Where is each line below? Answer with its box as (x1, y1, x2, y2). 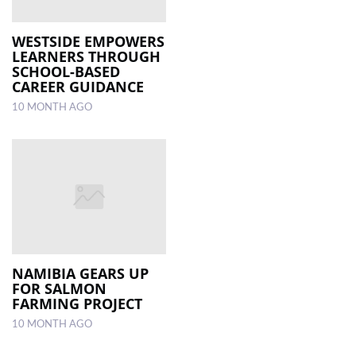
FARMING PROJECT (12, 294, 142, 314)
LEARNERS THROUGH (12, 46, 161, 66)
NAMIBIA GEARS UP (12, 264, 149, 284)
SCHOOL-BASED (12, 61, 120, 81)
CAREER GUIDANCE (12, 76, 144, 96)
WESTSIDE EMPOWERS (12, 31, 164, 51)
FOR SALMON (12, 279, 106, 299)
